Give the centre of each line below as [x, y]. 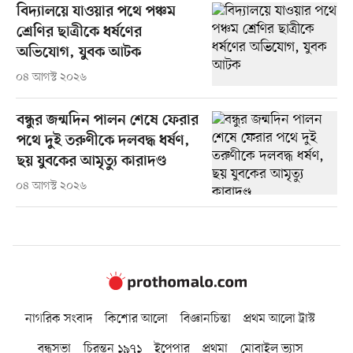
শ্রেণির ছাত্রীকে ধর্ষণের [79, 33]
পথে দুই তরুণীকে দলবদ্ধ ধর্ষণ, [103, 142]
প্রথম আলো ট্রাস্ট [279, 319]
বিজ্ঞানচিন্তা [206, 319]
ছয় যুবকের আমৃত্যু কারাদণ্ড [91, 162]
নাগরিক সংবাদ [59, 319]
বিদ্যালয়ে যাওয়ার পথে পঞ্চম [96, 13]
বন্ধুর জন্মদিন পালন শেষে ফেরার [107, 121]
